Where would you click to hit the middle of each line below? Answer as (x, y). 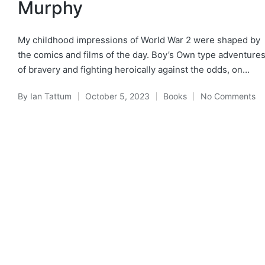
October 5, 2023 (117, 96)
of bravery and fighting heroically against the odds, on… (133, 69)
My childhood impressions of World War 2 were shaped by (139, 40)
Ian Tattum (51, 96)
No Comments (228, 96)
